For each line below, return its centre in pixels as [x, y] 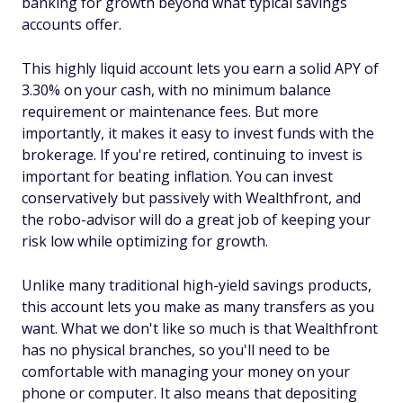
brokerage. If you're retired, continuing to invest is [192, 154]
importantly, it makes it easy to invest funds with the [198, 133]
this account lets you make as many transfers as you [198, 306]
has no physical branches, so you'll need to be [176, 349]
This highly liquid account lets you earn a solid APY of [200, 68]
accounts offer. [72, 24]
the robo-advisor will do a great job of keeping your [196, 219]
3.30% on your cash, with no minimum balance [176, 90]
